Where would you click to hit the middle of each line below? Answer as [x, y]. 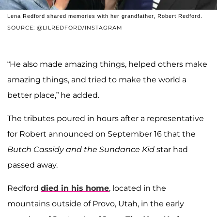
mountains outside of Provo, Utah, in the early [96, 204]
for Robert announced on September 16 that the [101, 134]
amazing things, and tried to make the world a [97, 80]
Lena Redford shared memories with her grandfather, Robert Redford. [105, 16]
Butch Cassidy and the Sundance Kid [82, 150]
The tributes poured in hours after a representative [106, 119]
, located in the [138, 188]
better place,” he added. [53, 95]
